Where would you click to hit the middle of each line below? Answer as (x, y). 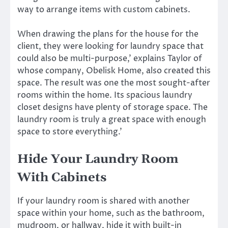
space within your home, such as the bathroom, (111, 213)
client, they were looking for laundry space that (110, 46)
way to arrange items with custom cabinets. (104, 9)
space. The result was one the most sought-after (114, 83)
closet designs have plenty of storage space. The (112, 107)
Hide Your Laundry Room (98, 159)
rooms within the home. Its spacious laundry (105, 95)
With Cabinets (62, 177)
